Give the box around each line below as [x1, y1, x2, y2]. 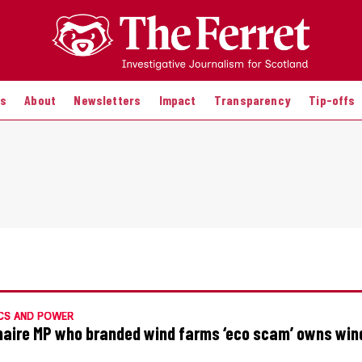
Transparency [213, 91, 291, 107]
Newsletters [74, 91, 141, 107]
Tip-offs [309, 91, 356, 107]
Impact [158, 91, 196, 107]
